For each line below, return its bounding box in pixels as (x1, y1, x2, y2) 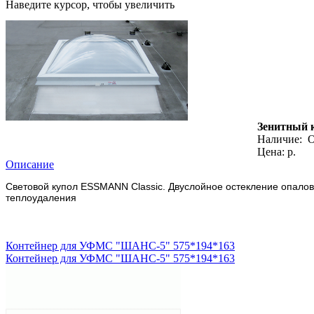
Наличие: (257, 132, 308, 145)
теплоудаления (6, 191, 76, 203)
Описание (6, 158, 54, 170)
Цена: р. (257, 145, 296, 158)
